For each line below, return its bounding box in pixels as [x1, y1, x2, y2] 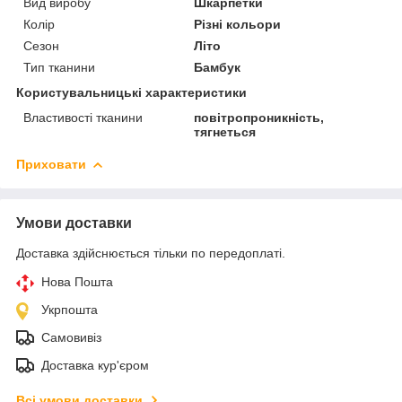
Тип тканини [23, 59, 95, 74]
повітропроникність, [194, 109, 325, 125]
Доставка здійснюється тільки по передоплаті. [16, 245, 285, 260]
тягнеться [194, 124, 257, 139]
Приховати [16, 156, 86, 171]
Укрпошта [41, 301, 98, 317]
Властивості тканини [23, 109, 143, 125]
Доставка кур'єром [41, 357, 149, 372]
